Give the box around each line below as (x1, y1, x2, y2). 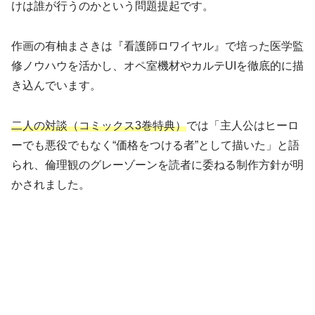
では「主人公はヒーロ (186, 119, 299, 131)
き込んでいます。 (11, 79, 101, 91)
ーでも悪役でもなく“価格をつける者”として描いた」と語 (11, 139, 300, 151)
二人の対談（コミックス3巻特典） (11, 119, 186, 131)
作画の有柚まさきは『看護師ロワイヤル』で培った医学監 (11, 39, 304, 52)
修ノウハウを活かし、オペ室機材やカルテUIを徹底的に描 (11, 59, 304, 72)
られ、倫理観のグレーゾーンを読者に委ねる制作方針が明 (11, 158, 304, 171)
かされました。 (11, 178, 90, 191)
